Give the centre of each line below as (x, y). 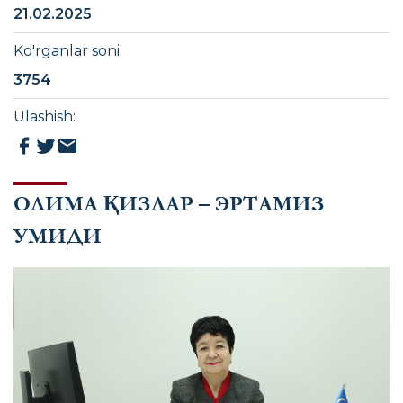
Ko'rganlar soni (67, 51)
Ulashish (43, 116)
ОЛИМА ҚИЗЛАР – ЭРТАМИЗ (169, 204)
